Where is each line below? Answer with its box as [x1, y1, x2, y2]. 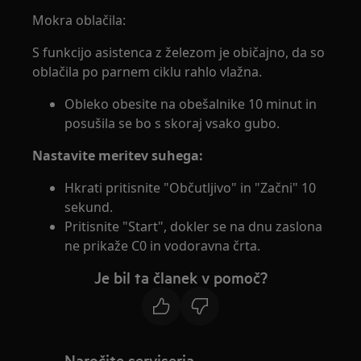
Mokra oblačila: [32, 11, 127, 29]
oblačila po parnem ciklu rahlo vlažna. [32, 63, 263, 81]
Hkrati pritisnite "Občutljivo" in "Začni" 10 [64, 179, 317, 197]
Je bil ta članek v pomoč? [93, 267, 268, 288]
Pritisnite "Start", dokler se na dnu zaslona [64, 218, 323, 235]
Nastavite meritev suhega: [32, 147, 204, 164]
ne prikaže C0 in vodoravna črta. [64, 237, 261, 255]
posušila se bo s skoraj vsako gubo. [64, 114, 280, 132]
